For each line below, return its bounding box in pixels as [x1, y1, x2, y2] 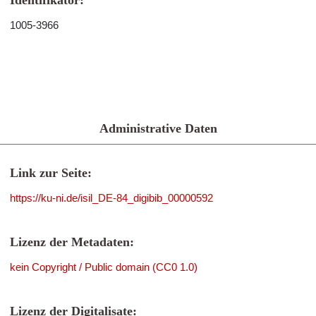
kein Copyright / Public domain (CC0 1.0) [10, 261, 197, 273]
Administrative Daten [99, 121, 217, 135]
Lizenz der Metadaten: [10, 235, 134, 249]
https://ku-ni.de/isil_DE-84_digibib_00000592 [10, 192, 213, 204]
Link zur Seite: [10, 166, 92, 180]
